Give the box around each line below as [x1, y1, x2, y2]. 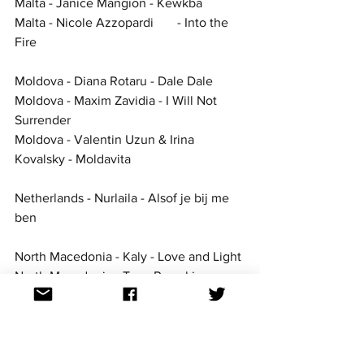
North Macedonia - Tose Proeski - [15, 268, 206, 283]
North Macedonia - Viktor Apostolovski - [15, 307, 244, 322]
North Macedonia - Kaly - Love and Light [15, 249, 241, 263]
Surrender [15, 112, 71, 127]
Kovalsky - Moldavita [15, 151, 131, 166]
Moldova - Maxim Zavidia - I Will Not [15, 93, 220, 107]
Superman [15, 327, 72, 341]
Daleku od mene [15, 288, 108, 302]
